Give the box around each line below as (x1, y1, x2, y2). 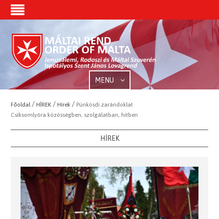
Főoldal (11, 101, 31, 108)
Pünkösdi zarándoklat (76, 101, 133, 108)
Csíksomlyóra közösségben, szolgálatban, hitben (11, 111, 138, 118)
